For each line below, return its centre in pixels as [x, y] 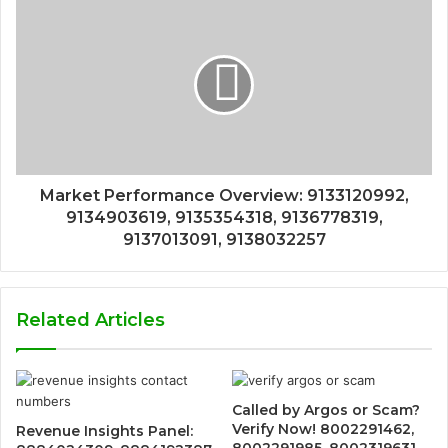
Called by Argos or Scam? [326, 409]
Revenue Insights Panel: [104, 430]
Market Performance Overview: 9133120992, [224, 195]
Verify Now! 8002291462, [323, 428]
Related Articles [90, 319]
